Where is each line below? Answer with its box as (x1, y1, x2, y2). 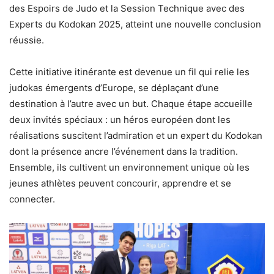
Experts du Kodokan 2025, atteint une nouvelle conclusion (9, 18, 261, 30)
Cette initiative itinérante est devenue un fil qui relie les (9, 65, 250, 78)
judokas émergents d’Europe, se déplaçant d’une (9, 81, 219, 94)
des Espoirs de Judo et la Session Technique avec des (9, 2, 245, 14)
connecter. (9, 193, 55, 205)
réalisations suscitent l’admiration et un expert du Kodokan (9, 129, 262, 141)
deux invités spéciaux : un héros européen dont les (9, 113, 231, 125)
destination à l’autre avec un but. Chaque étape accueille (9, 97, 253, 109)
